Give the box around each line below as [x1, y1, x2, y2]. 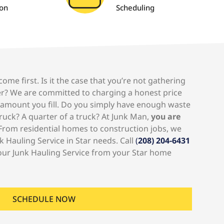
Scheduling [115, 2, 154, 12]
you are [151, 111, 181, 122]
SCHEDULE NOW [12, 193, 75, 205]
